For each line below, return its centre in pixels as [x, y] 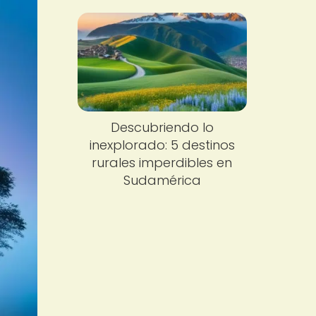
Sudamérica [162, 181]
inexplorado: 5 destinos [162, 145]
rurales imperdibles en [162, 163]
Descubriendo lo [162, 128]
